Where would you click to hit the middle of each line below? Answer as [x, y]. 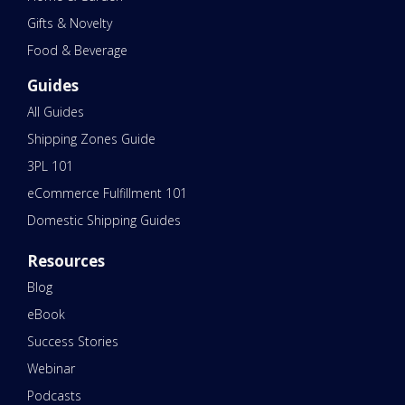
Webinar [51, 369]
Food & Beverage [77, 51]
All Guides [56, 112]
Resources [66, 261]
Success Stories [73, 342]
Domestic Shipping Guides [104, 221]
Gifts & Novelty [70, 24]
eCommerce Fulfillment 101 [107, 193]
